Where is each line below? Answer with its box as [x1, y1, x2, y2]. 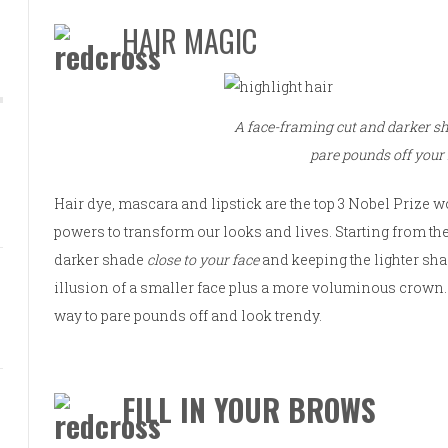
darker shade [54, 249, 148, 269]
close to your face [147, 249, 263, 269]
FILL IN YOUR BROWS [122, 386, 377, 432]
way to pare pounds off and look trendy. [54, 305, 323, 325]
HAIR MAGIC [122, 18, 258, 64]
